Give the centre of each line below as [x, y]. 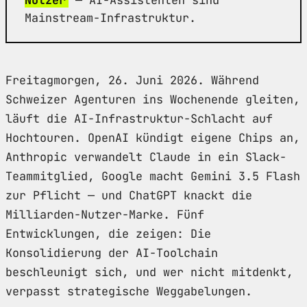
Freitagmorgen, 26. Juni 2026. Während [132, 80]
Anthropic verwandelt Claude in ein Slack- [146, 157]
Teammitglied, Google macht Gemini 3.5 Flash [153, 176]
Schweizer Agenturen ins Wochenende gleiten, [153, 99]
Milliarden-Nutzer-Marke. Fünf [105, 214]
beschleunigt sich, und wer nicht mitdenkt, [149, 272]
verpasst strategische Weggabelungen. [129, 291]
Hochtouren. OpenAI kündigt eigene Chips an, [153, 137]
